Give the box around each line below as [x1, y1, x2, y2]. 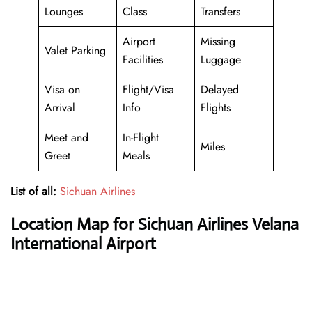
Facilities [123, 52, 163, 68]
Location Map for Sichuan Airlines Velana [10, 214, 299, 235]
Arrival [45, 100, 75, 116]
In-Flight [123, 130, 159, 146]
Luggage [201, 52, 241, 68]
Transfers [201, 3, 240, 20]
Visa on [45, 81, 80, 98]
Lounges [45, 3, 83, 20]
